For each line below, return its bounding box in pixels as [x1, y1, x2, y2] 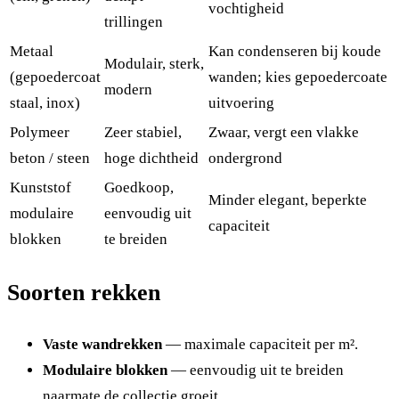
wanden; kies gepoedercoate [208, 69, 387, 86]
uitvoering [208, 94, 274, 112]
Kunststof [10, 179, 71, 197]
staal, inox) [10, 94, 80, 112]
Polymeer [10, 124, 69, 142]
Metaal [10, 43, 53, 61]
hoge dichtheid [104, 150, 199, 167]
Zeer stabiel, [104, 124, 182, 142]
